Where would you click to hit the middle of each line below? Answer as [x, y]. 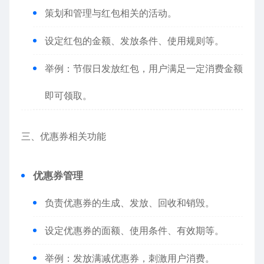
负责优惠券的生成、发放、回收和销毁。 [130, 203]
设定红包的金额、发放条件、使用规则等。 [134, 41]
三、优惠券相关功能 [64, 136]
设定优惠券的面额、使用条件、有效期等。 [134, 230]
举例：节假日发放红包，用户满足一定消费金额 [144, 68]
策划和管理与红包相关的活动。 [111, 13]
